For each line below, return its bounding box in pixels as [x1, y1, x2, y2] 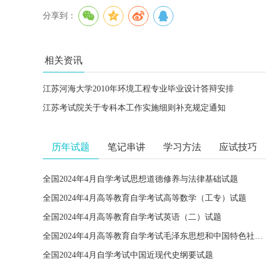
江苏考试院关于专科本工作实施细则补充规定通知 [43, 103, 226, 112]
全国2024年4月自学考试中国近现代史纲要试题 [43, 251, 213, 259]
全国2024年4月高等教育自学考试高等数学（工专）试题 [43, 194, 246, 202]
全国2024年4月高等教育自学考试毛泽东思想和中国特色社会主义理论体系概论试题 [255, 232, 263, 240]
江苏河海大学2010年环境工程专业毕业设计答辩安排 [43, 84, 234, 93]
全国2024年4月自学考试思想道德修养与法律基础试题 [43, 175, 238, 183]
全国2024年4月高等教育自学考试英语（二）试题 [43, 213, 221, 221]
